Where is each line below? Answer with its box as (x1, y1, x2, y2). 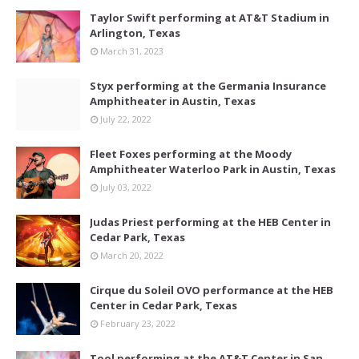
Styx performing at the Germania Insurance (90, 79, 326, 94)
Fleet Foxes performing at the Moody (90, 147, 292, 162)
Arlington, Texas (90, 26, 180, 41)
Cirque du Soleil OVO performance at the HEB (90, 283, 333, 298)
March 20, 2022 (100, 249, 163, 262)
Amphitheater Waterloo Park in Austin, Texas (90, 162, 336, 177)
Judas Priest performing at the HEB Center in (90, 215, 331, 230)
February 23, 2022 (100, 317, 175, 330)
